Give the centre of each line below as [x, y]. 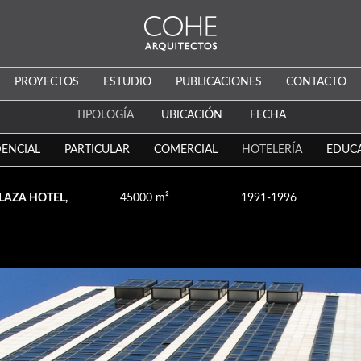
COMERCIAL [185, 150]
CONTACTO [316, 82]
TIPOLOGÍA [104, 115]
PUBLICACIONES [219, 82]
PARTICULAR [97, 150]
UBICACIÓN [191, 115]
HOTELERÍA [272, 150]
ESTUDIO [127, 82]
